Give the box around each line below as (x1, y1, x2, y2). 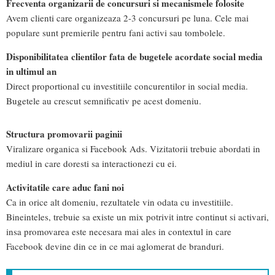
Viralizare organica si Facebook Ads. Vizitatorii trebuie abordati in (6, 142, 260, 155)
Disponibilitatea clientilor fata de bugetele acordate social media (6, 49, 263, 63)
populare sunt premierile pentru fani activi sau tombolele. (6, 26, 225, 39)
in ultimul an (6, 64, 56, 78)
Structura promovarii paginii (6, 126, 122, 141)
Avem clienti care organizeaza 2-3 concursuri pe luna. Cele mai (6, 11, 249, 24)
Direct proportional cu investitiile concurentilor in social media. (6, 79, 248, 92)
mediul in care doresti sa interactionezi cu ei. (6, 157, 177, 169)
